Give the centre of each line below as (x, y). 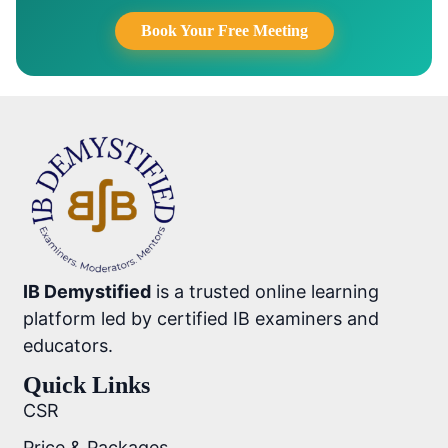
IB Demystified (87, 291)
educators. (68, 345)
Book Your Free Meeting (224, 30)
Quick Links (87, 384)
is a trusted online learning (265, 291)
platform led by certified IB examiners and (201, 318)
